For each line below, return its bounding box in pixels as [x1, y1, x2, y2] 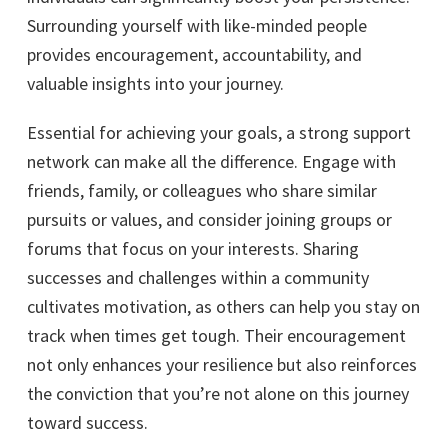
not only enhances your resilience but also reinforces [27, 353, 417, 376]
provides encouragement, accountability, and [27, 43, 362, 66]
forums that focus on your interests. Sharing [27, 237, 359, 260]
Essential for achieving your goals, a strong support [27, 121, 411, 144]
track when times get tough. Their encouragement [27, 324, 406, 347]
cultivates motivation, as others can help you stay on [27, 295, 420, 318]
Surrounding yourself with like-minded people [27, 14, 367, 37]
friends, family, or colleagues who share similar [27, 179, 377, 202]
